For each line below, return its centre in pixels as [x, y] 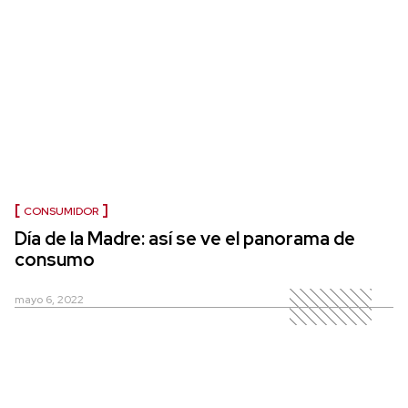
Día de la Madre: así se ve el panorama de [185, 239]
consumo [55, 260]
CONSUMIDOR [61, 212]
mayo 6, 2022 [49, 300]
